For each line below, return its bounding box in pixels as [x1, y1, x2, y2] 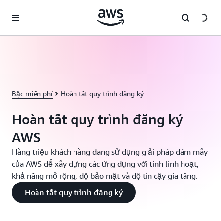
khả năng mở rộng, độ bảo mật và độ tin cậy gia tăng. [12, 171, 198, 181]
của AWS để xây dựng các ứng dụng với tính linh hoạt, [12, 159, 199, 169]
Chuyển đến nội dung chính [4, 6, 91, 14]
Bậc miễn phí [12, 89, 53, 98]
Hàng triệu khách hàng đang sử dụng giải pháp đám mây [12, 147, 208, 157]
